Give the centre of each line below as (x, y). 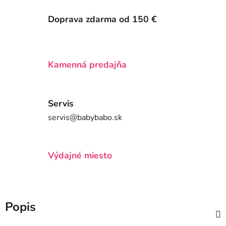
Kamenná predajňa (87, 65)
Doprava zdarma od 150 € (102, 19)
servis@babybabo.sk (85, 117)
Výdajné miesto (80, 156)
